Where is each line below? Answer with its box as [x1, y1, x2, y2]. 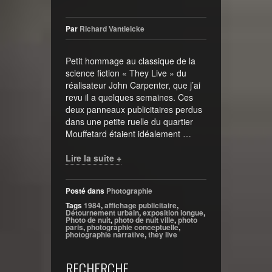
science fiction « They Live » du [66, 67, 186, 80]
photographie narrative [66, 229, 144, 240]
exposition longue [143, 207, 203, 219]
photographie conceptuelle [87, 222, 178, 233]
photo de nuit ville [114, 214, 174, 226]
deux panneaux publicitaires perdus [66, 103, 202, 116]
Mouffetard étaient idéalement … [66, 127, 191, 140]
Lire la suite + [66, 152, 121, 165]
